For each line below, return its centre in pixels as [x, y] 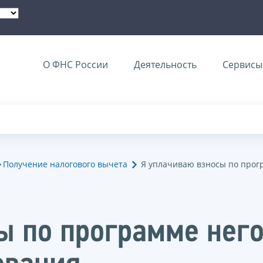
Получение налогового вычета [65, 164]
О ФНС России [75, 65]
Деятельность [165, 65]
